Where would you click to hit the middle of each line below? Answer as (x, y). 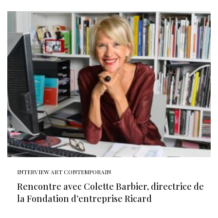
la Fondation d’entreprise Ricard (84, 199)
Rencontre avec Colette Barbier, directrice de (110, 186)
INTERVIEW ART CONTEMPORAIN (64, 172)
